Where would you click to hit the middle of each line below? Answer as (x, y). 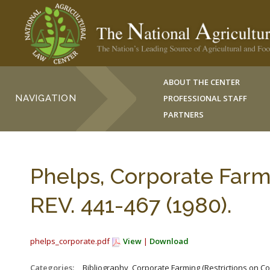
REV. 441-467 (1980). (131, 205)
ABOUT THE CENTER (202, 82)
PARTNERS (184, 115)
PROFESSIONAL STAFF (206, 98)
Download (169, 241)
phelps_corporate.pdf (71, 241)
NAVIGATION (46, 98)
